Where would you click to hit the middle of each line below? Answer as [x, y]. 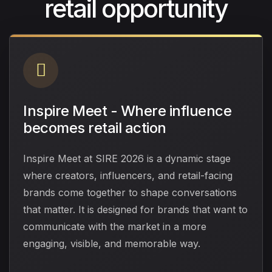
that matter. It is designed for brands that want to [135, 209]
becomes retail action [95, 127]
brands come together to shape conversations [130, 192]
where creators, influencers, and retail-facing [128, 175]
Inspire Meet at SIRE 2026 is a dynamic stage [127, 158]
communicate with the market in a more [115, 226]
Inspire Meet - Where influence [127, 110]
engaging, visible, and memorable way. [112, 243]
